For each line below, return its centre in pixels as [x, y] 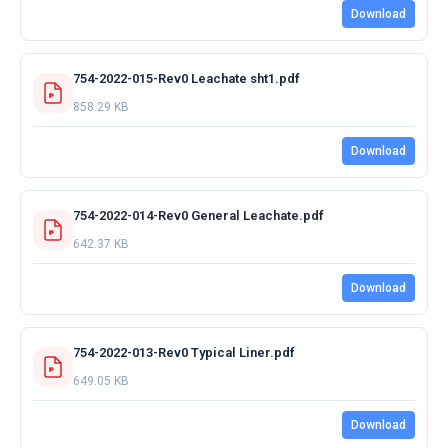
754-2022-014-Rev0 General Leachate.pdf [198, 215]
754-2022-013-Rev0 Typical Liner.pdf [184, 352]
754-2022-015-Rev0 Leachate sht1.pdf [186, 78]
